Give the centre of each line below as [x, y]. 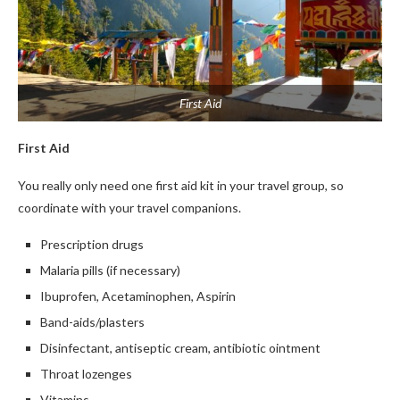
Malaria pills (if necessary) [110, 270]
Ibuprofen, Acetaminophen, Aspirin [138, 296]
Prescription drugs [92, 244]
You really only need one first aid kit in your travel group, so [181, 185]
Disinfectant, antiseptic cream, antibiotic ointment [180, 348]
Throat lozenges [86, 374]
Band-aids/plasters [92, 322]
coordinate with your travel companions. [129, 208]
